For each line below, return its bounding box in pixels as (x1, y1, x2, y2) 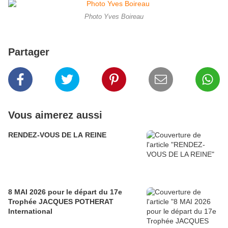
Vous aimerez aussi (8, 109, 102, 121)
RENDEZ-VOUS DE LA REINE (8, 130, 106, 139)
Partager (8, 46, 49, 58)
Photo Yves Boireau (84, 13, 144, 20)
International (8, 207, 52, 215)
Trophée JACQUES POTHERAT (8, 197, 113, 206)
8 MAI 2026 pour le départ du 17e (8, 187, 122, 196)
